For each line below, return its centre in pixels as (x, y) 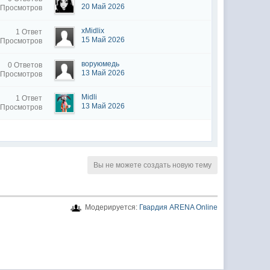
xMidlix (93, 31)
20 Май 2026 (103, 7)
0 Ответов (25, 65)
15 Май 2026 (103, 40)
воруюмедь (101, 64)
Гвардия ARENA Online (178, 207)
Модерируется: (110, 207)
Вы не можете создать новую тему (152, 165)
